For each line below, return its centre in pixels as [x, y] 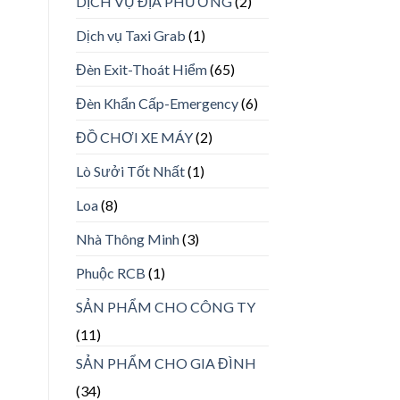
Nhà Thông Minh [127, 239]
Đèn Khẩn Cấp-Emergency [157, 104]
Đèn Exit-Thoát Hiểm [141, 70]
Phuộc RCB [110, 273]
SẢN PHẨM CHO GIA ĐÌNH [166, 363]
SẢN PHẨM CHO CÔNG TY [165, 307]
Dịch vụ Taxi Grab [130, 36]
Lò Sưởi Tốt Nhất [130, 171]
